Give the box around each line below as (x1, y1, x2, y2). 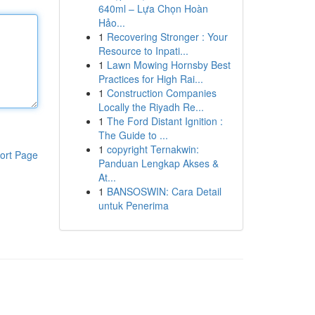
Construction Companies (106, 86, 217, 100)
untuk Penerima (98, 198, 169, 212)
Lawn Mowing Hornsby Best (106, 58, 231, 72)
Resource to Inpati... (98, 44, 188, 58)
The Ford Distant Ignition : (106, 114, 223, 128)
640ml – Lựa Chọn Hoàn (98, 1, 208, 15)
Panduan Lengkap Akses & (98, 156, 219, 170)
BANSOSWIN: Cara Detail (106, 184, 221, 198)
